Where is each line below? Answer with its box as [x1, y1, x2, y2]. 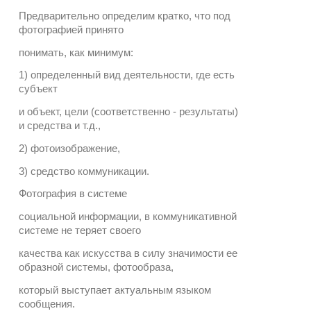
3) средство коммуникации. [19, 165, 152, 177]
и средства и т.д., [19, 119, 101, 131]
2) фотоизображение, [19, 142, 123, 154]
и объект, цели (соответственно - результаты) [19, 106, 238, 117]
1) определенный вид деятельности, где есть [19, 69, 235, 81]
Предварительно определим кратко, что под [19, 9, 230, 22]
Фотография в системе [19, 187, 127, 200]
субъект [19, 83, 58, 95]
